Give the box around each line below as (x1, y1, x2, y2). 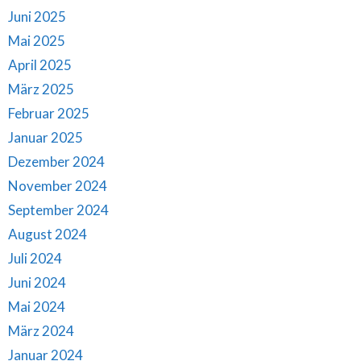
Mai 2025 (8, 31, 65, 49)
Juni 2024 (8, 273, 66, 291)
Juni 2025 (8, 7, 66, 25)
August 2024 (8, 225, 87, 243)
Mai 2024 (8, 297, 65, 315)
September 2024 (8, 201, 109, 218)
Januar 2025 (8, 128, 83, 146)
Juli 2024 (8, 249, 62, 267)
